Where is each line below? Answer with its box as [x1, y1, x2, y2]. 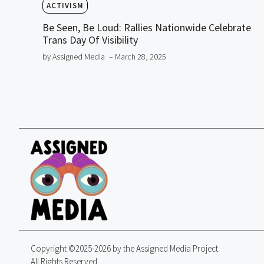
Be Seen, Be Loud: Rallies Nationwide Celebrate [42, 21, 251, 35]
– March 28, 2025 [109, 51, 166, 62]
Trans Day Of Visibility [42, 33, 138, 47]
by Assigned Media [42, 51, 105, 62]
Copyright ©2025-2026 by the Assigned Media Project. [31, 243, 220, 255]
